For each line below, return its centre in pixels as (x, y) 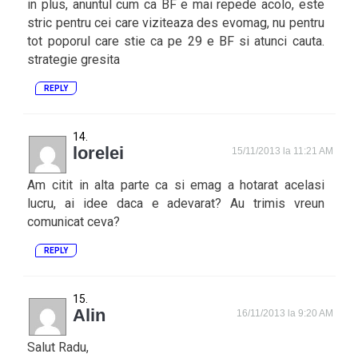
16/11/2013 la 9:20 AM (285, 313)
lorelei (99, 153)
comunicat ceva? (74, 222)
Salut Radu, (58, 347)
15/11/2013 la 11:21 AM (283, 151)
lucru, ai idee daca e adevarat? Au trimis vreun (176, 203)
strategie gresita (74, 60)
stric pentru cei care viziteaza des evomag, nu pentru (176, 23)
